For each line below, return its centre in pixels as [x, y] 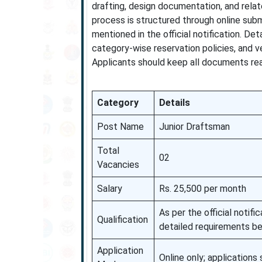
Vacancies [118, 165]
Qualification [122, 220]
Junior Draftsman [194, 127]
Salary [109, 189]
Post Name [120, 127]
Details [174, 103]
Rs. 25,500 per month [202, 189]
